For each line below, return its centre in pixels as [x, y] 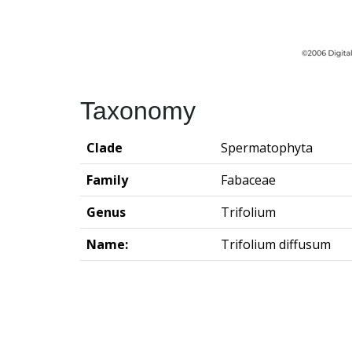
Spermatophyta [267, 147]
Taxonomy [138, 110]
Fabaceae [248, 180]
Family [107, 180]
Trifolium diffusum [276, 244]
